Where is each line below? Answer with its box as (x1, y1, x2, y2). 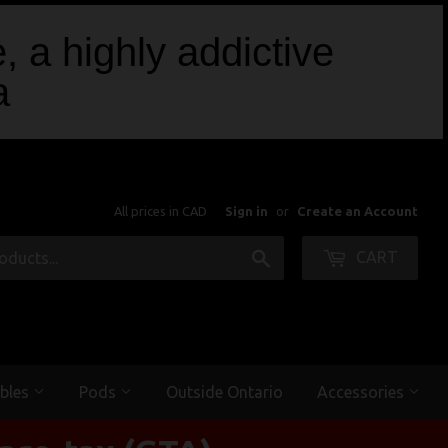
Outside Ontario (166, 382, 283, 401)
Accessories (317, 382, 408, 401)
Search (271, 247, 318, 265)
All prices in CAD (114, 203, 210, 218)
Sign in (225, 203, 268, 218)
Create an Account (297, 203, 418, 218)
